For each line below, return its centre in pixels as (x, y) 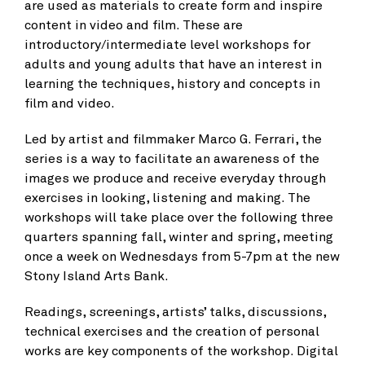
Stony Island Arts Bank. (97, 275)
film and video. (70, 103)
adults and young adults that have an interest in (173, 64)
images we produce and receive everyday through (175, 178)
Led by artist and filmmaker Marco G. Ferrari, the (173, 139)
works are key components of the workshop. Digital (181, 350)
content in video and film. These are (134, 24)
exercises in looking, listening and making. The (167, 197)
